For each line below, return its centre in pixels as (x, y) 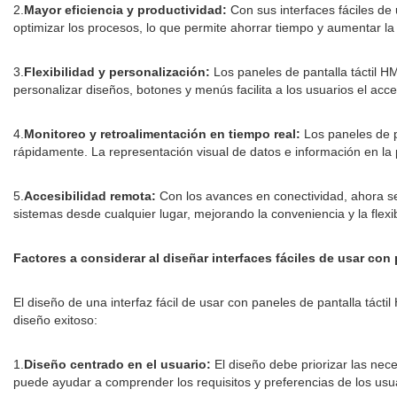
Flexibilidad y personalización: (117, 72)
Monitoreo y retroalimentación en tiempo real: (162, 134)
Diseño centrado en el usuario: (117, 365)
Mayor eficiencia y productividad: (125, 10)
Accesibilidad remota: (90, 196)
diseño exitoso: (55, 320)
